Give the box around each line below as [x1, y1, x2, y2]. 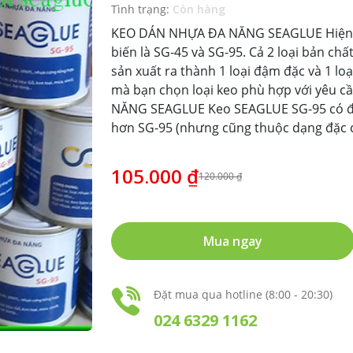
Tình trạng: [111, 2, 173, 17]
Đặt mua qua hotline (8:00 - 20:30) [154, 287, 333, 302]
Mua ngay [203, 232, 262, 250]
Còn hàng [173, 2, 225, 17]
